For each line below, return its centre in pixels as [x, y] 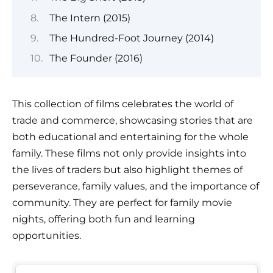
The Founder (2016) [96, 58]
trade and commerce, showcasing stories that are [133, 121]
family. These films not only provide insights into [129, 154]
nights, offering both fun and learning [104, 219]
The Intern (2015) [90, 18]
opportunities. [47, 236]
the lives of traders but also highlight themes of [127, 170]
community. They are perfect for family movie [122, 203]
